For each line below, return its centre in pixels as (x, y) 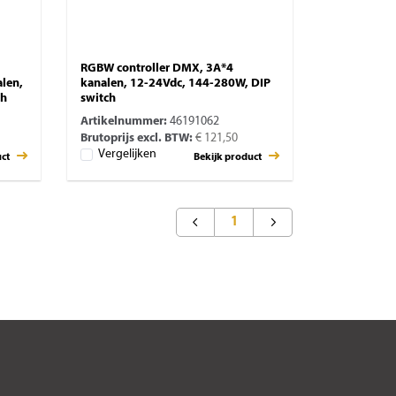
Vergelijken (127, 154)
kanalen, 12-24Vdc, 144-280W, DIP (175, 84)
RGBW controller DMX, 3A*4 (157, 69)
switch (98, 99)
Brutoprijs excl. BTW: (137, 139)
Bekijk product (228, 158)
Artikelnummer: (124, 122)
